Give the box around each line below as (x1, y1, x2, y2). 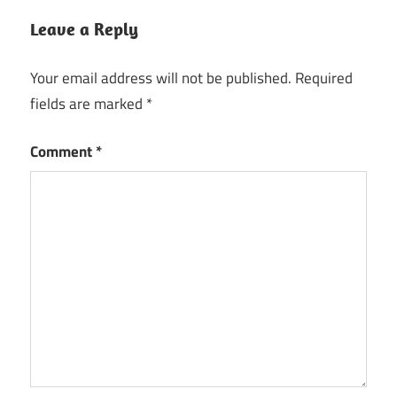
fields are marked (30, 91, 146, 115)
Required (295, 66, 353, 90)
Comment (30, 140, 96, 164)
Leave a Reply (30, 18, 138, 41)
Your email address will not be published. (30, 66, 292, 90)
